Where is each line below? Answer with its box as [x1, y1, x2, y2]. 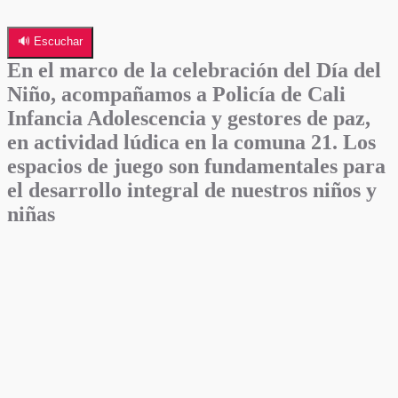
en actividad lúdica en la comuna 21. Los [7, 130, 376, 154]
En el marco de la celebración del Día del [7, 58, 381, 82]
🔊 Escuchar [18, 34, 83, 48]
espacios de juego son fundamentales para [7, 154, 386, 178]
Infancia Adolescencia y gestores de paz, [7, 106, 370, 130]
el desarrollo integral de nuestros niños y [7, 178, 377, 202]
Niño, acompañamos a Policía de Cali [7, 82, 346, 106]
